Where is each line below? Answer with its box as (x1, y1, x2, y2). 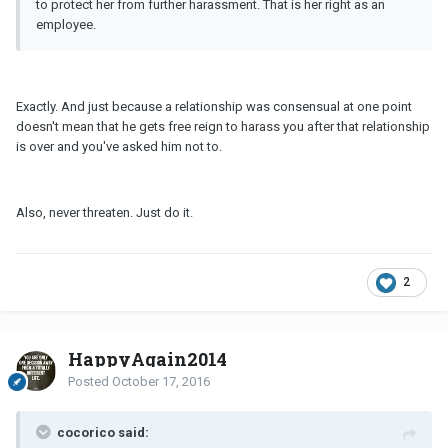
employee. (36, 17, 96, 33)
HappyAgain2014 (68, 347, 227, 372)
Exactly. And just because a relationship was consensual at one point (16, 99, 412, 115)
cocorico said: (57, 425, 149, 441)
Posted (68, 374, 112, 390)
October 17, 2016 (112, 374, 210, 390)
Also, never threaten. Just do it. (16, 205, 193, 221)
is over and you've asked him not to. (16, 139, 222, 155)
